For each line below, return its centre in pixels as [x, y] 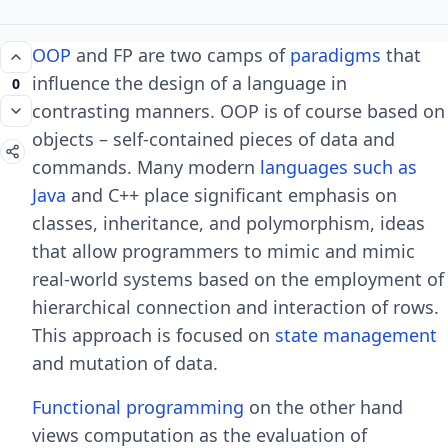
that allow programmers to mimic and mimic [223, 251]
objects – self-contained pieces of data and [213, 139]
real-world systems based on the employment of [238, 279]
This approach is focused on [153, 335]
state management [356, 335]
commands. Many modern [146, 167]
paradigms [335, 55]
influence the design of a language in [189, 83]
